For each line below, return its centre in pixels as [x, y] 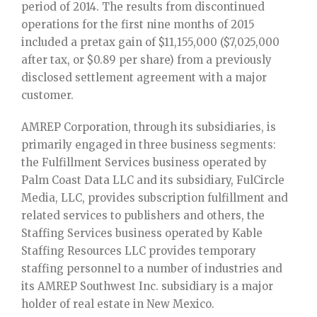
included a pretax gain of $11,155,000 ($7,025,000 [150, 42]
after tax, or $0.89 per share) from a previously [146, 60]
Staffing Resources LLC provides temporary [139, 251]
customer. [47, 96]
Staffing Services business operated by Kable [142, 234]
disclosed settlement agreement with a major [144, 78]
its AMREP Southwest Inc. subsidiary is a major [147, 287]
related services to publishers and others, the [143, 216]
